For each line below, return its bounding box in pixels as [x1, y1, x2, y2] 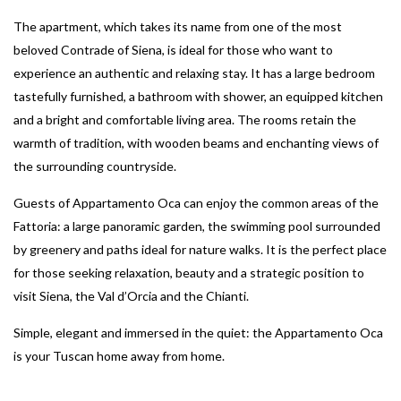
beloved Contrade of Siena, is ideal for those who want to [13, 42, 333, 58]
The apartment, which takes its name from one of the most [13, 19, 342, 35]
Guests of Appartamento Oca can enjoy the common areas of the [13, 195, 379, 211]
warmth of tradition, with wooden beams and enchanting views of [13, 135, 379, 151]
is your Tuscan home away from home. [13, 348, 225, 364]
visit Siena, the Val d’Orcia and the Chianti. [13, 288, 249, 304]
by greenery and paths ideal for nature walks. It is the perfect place [13, 242, 387, 258]
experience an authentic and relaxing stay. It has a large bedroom [13, 65, 375, 81]
